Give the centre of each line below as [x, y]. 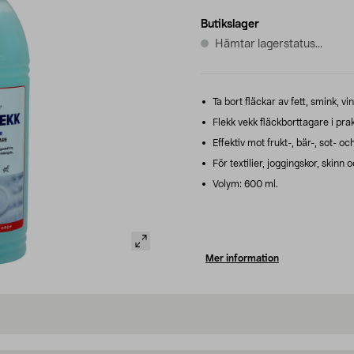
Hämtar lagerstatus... [269, 44]
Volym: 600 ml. [244, 184]
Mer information [242, 258]
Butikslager [230, 24]
